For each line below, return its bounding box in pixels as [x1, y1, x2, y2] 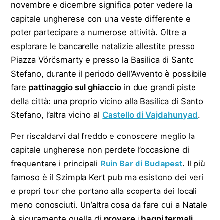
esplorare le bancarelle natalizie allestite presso [11, 41, 195, 51]
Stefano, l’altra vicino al [11, 110, 103, 120]
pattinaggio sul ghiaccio [28, 82, 122, 92]
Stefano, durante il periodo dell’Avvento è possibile [11, 68, 207, 79]
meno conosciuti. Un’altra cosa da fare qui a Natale [11, 199, 208, 210]
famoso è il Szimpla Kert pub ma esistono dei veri [11, 172, 204, 182]
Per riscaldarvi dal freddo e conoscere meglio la [11, 131, 195, 141]
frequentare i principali [11, 158, 101, 168]
